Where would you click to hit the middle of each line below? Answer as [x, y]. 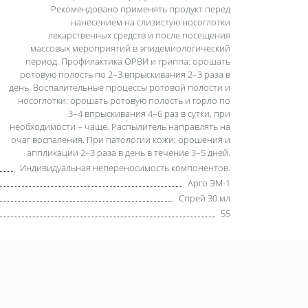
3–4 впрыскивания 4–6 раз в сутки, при [149, 113]
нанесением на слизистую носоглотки [151, 22]
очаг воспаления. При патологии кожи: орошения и [121, 139]
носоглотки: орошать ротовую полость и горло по [124, 100]
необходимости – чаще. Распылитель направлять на [120, 126]
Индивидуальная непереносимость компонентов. [125, 167]
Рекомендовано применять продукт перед [141, 9]
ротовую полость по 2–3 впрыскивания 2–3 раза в [125, 74]
